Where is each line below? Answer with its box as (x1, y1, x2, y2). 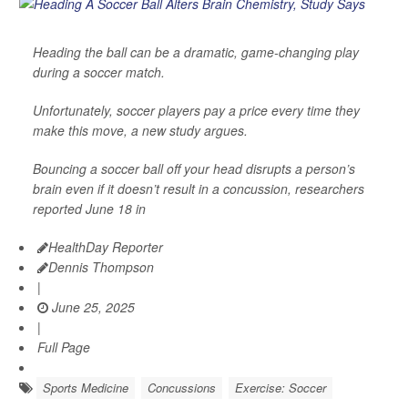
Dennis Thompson (48, 257, 154, 276)
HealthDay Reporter (48, 237, 163, 256)
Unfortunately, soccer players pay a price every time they (33, 100, 360, 119)
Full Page (37, 337, 90, 356)
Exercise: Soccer (235, 378, 326, 396)
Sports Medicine (43, 378, 128, 396)
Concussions (148, 378, 216, 396)
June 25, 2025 (48, 297, 135, 316)
